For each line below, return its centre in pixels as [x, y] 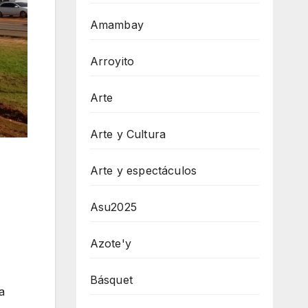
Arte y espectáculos [143, 170]
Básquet [111, 279]
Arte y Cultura [128, 134]
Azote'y [110, 243]
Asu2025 [113, 207]
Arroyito [112, 61]
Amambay [117, 24]
